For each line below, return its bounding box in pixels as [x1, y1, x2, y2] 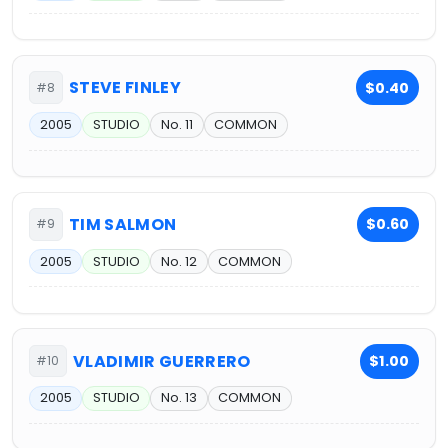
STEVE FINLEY [69, 76, 182, 100]
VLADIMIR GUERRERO [73, 349, 251, 373]
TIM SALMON [69, 212, 177, 236]
